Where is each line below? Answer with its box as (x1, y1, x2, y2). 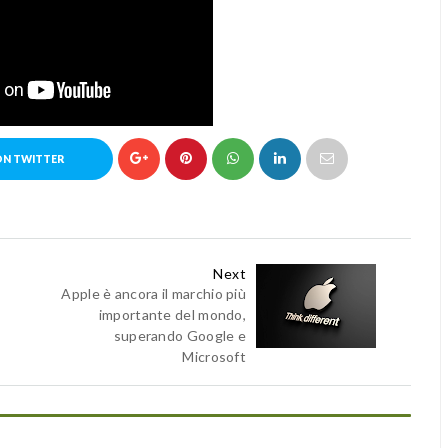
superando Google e (113, 327, 247, 344)
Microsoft (182, 348, 247, 365)
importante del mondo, (98, 306, 247, 323)
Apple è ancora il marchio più (61, 285, 247, 302)
